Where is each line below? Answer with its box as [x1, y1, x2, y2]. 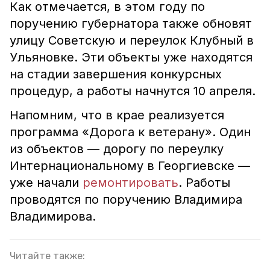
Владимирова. [10, 209, 121, 224]
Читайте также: [10, 250, 85, 262]
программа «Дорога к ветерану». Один [10, 125, 251, 139]
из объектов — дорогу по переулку [10, 142, 224, 156]
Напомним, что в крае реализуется [10, 108, 224, 122]
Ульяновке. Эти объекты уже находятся [10, 50, 253, 64]
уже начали [10, 175, 83, 190]
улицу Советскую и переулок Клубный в [10, 33, 254, 48]
